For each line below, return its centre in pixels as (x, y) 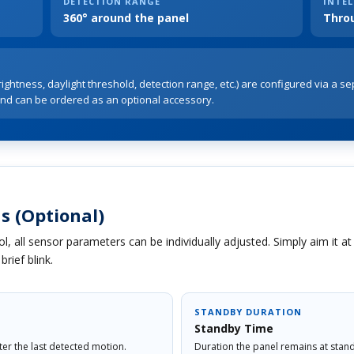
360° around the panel (126, 17)
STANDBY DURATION (248, 311)
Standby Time (234, 328)
